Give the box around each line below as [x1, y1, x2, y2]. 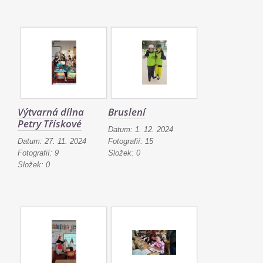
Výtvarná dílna [18, 105, 84, 119]
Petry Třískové [18, 117, 82, 130]
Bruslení [108, 105, 146, 119]
